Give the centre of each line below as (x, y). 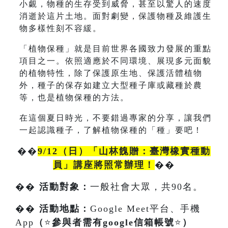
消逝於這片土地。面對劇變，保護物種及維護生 (116, 16)
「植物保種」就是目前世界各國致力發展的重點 (116, 48)
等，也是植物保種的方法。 (74, 97)
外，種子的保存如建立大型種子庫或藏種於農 (111, 85)
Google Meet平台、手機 (145, 208)
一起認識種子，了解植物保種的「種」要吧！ (111, 130)
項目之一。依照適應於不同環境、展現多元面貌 (116, 61)
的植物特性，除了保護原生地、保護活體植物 (111, 73)
